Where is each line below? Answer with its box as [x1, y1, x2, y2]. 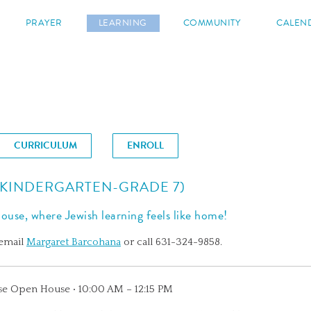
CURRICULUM [14, 138, 77, 153]
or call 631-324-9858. [121, 236, 222, 248]
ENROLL [127, 138, 164, 153]
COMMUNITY [183, 16, 240, 30]
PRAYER [25, 16, 62, 30]
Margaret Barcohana [26, 236, 121, 248]
